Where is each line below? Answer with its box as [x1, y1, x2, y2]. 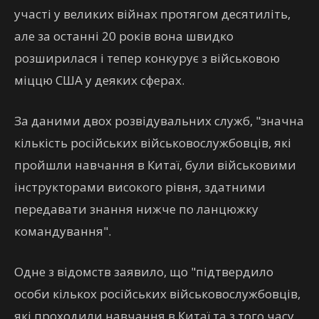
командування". [14, 223, 111, 239]
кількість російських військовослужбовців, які [14, 135, 291, 151]
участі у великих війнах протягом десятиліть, [14, 6, 291, 22]
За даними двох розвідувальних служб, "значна [14, 113, 304, 129]
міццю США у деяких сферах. [14, 72, 184, 88]
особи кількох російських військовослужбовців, [14, 286, 300, 302]
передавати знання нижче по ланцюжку [14, 201, 258, 217]
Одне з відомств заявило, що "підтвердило [14, 263, 273, 280]
